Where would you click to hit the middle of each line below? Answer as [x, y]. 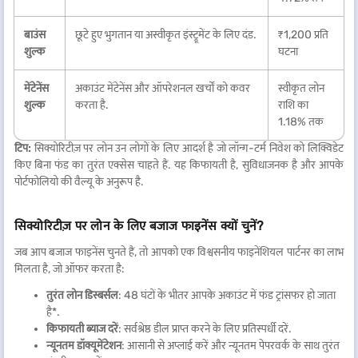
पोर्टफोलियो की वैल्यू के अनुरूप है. [79, 182]
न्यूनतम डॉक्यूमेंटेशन [84, 346]
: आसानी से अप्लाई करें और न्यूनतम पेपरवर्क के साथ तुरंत [231, 346]
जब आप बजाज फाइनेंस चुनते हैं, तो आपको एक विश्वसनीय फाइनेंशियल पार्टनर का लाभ [179, 252]
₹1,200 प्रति [303, 35]
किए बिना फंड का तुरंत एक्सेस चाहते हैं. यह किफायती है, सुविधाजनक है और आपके [179, 165]
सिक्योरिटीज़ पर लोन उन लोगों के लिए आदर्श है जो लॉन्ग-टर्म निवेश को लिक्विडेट [187, 148]
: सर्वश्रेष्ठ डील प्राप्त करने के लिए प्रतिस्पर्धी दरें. [205, 329]
